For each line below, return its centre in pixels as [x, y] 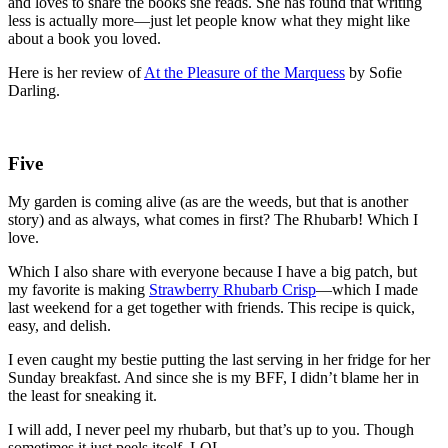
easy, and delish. [59, 326]
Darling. [34, 90]
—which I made [367, 290]
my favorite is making [78, 290]
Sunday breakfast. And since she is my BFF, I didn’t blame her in [213, 378]
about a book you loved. [84, 38]
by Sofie [373, 72]
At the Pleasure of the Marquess [244, 72]
